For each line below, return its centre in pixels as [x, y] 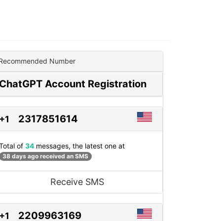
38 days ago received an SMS [45, 156]
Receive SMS [77, 182]
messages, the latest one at [79, 146]
